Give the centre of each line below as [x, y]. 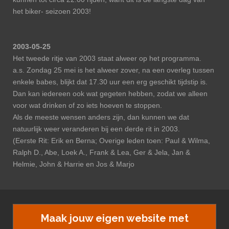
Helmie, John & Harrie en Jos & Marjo [75, 164]
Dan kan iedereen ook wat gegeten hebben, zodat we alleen [110, 94]
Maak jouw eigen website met [114, 218]
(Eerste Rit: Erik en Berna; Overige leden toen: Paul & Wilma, [111, 141]
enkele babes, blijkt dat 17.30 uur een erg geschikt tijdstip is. [110, 82]
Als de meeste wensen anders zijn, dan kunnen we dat [101, 117]
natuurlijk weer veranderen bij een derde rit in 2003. [96, 129]
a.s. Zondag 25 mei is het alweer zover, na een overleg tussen [113, 70]
